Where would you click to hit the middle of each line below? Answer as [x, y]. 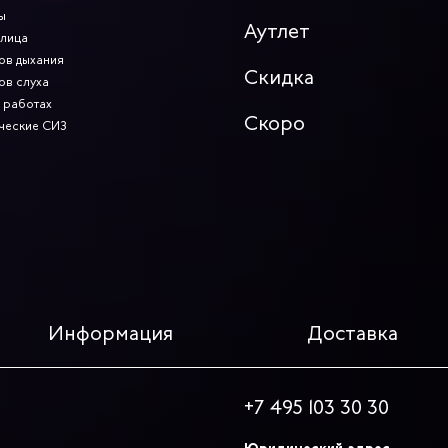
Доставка [352, 333]
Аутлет [277, 32]
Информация [110, 333]
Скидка [279, 78]
